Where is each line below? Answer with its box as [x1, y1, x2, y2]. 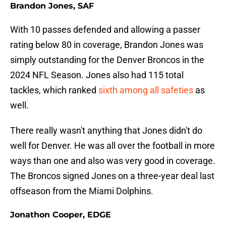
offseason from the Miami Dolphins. [10, 186, 153, 197]
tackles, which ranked [10, 85, 98, 96]
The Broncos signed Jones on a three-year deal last [10, 171, 214, 182]
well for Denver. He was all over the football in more [10, 140, 215, 151]
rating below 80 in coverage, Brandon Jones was [10, 39, 203, 50]
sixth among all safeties [98, 85, 193, 96]
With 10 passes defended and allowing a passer [10, 24, 200, 35]
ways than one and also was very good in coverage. [10, 155, 215, 166]
